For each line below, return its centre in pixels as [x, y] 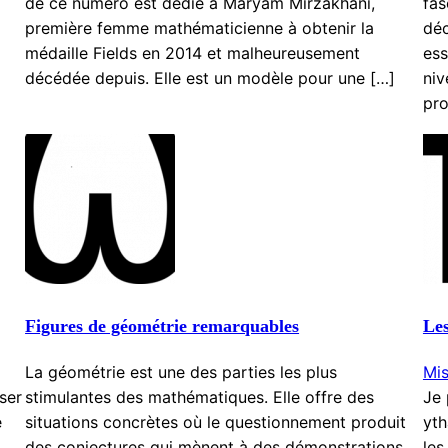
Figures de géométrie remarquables [162, 326]
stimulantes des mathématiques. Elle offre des [200, 397]
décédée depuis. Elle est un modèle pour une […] [210, 78]
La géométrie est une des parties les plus [181, 372]
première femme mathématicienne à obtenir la [200, 28]
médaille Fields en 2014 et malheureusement [193, 53]
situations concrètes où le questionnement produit [216, 422]
